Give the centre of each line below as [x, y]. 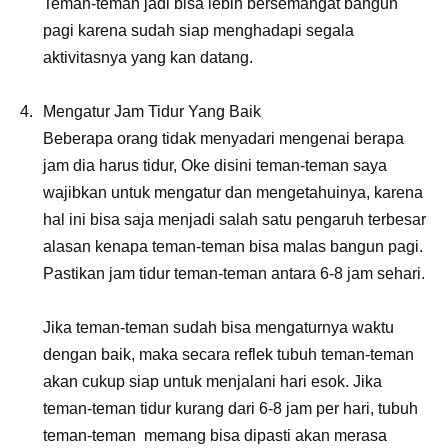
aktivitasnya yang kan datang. [148, 57]
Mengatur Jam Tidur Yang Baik [152, 111]
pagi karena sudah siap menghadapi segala [198, 30]
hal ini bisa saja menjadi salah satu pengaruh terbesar [234, 219]
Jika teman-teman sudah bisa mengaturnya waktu [218, 327]
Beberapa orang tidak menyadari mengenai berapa [223, 138]
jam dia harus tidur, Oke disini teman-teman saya [215, 165]
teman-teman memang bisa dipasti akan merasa [215, 435]
